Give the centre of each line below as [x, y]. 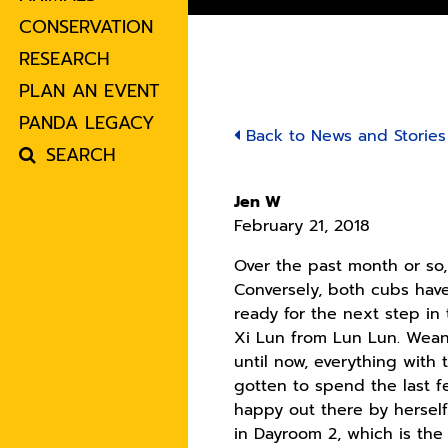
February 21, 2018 [302, 226]
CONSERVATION [86, 27]
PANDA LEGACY [87, 123]
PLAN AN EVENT [90, 91]
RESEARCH [65, 59]
